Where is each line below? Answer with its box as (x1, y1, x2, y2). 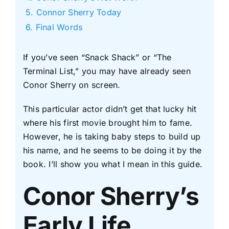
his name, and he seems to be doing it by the (22, 145, 202, 155)
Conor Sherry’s (22, 180, 199, 211)
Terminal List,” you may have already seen (22, 65, 191, 76)
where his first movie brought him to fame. (22, 117, 193, 128)
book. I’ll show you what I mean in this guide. (22, 158, 203, 169)
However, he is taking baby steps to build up (22, 131, 201, 142)
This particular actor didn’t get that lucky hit (22, 103, 197, 114)
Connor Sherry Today (36, 7, 122, 17)
